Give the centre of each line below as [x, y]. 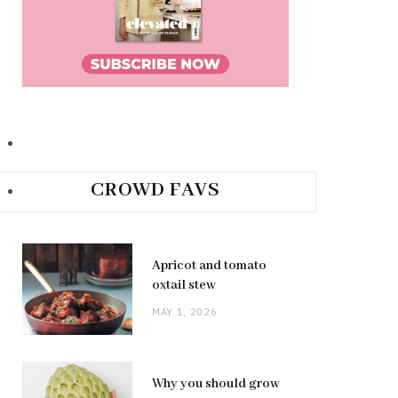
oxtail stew [184, 285]
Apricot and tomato [209, 265]
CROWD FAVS [155, 190]
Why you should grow [216, 383]
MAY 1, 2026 [185, 311]
